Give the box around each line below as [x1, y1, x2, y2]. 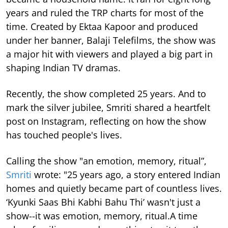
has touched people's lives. [6, 128, 122, 141]
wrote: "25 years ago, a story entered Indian [32, 168, 220, 181]
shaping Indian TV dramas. [6, 61, 121, 74]
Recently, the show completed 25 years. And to [6, 87, 206, 100]
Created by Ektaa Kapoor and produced [31, 20, 198, 33]
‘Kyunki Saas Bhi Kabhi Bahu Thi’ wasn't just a [6, 195, 201, 208]
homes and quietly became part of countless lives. [6, 182, 222, 194]
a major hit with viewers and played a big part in [6, 47, 213, 60]
